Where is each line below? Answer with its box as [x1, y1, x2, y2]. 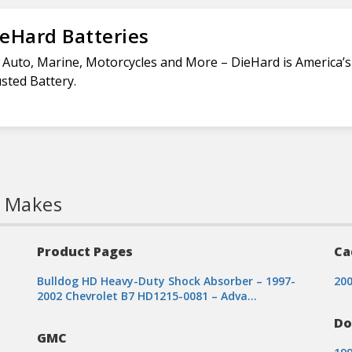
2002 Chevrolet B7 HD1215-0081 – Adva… [37, 288, 257, 303]
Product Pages [37, 243, 133, 260]
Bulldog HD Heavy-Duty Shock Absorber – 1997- [37, 273, 295, 288]
